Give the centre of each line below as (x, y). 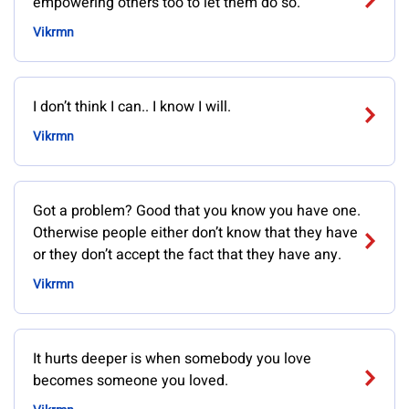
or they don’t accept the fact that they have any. (187, 255)
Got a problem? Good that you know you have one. (197, 211)
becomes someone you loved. (131, 381)
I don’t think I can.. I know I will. (132, 107)
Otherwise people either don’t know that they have (195, 233)
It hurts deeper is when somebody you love (172, 359)
